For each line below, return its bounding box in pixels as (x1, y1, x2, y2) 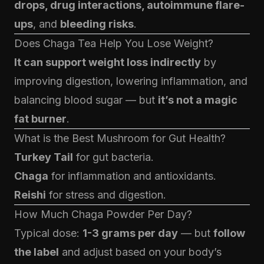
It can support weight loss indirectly (14, 56, 201, 68)
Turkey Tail (14, 151, 73, 163)
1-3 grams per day (82, 227, 178, 239)
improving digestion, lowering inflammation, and (14, 75, 247, 87)
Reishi (14, 189, 46, 201)
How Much (14, 208, 71, 220)
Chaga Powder (71, 208, 144, 220)
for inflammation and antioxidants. (48, 170, 216, 182)
